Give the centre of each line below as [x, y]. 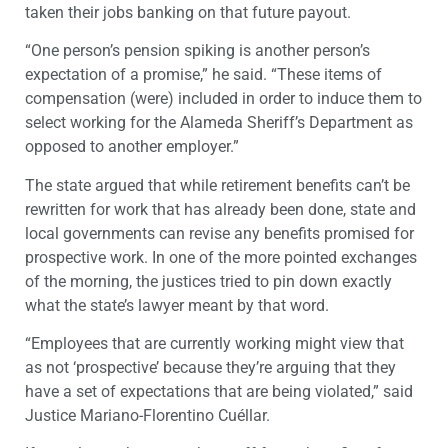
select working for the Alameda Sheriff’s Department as [219, 123]
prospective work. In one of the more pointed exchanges [221, 257]
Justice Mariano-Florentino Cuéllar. [147, 415]
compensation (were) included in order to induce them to [223, 99]
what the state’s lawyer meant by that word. [177, 305]
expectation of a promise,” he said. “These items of [203, 75]
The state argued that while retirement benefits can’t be [217, 185]
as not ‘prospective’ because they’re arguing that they [210, 367]
